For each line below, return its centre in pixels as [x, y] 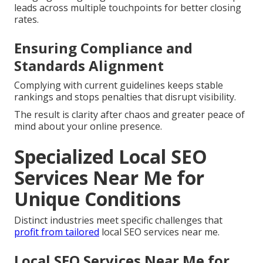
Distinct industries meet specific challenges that [118, 220]
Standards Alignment [89, 66]
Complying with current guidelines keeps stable [119, 85]
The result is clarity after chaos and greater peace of [129, 115]
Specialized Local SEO [111, 157]
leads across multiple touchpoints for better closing [128, 8]
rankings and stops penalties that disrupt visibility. [125, 97]
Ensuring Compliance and [103, 48]
